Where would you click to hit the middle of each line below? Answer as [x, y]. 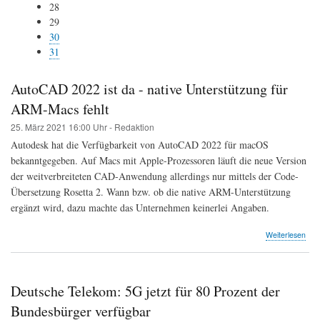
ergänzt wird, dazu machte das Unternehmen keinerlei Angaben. [140, 207]
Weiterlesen [285, 235]
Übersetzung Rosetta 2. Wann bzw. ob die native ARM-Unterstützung [151, 191]
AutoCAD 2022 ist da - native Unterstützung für [149, 89]
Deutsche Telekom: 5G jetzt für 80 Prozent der [145, 291]
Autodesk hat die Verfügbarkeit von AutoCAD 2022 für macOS [140, 144]
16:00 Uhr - [91, 126]
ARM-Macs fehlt [60, 109]
